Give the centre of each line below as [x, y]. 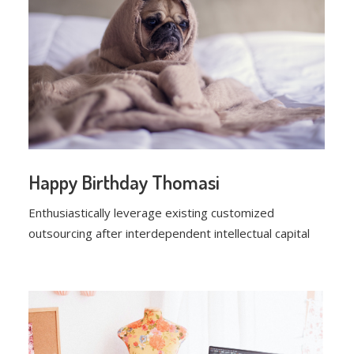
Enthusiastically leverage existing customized [152, 213]
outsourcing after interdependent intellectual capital [169, 233]
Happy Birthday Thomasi [124, 182]
